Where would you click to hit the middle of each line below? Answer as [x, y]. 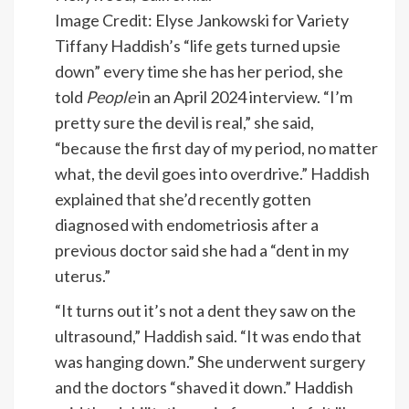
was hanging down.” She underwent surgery [210, 362]
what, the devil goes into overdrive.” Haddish [212, 174]
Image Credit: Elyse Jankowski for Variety [202, 21]
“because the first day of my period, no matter [216, 148]
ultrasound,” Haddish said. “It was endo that [208, 336]
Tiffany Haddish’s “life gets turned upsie [198, 46]
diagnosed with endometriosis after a [187, 225]
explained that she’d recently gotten [183, 199]
